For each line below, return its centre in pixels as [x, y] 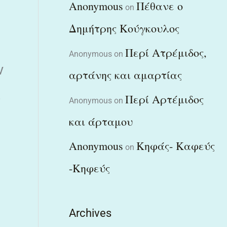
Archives [90, 213]
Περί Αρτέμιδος [164, 99]
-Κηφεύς [89, 168]
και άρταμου [101, 121]
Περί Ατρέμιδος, [166, 52]
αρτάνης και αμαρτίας [125, 74]
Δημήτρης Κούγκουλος [124, 28]
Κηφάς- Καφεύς [175, 145]
